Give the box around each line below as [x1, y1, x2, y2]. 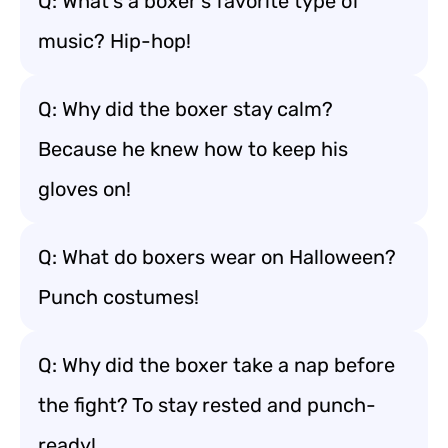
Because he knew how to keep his [38, 137, 348, 161]
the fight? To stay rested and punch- [38, 393, 376, 417]
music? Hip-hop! [38, 29, 191, 53]
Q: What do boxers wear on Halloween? [38, 245, 396, 269]
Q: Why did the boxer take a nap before [38, 353, 395, 377]
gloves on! [38, 177, 131, 201]
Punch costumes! [38, 285, 199, 309]
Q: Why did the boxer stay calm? [38, 97, 333, 121]
